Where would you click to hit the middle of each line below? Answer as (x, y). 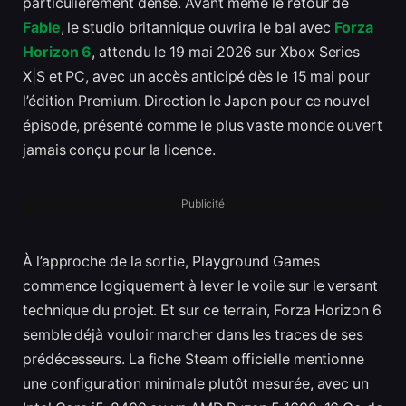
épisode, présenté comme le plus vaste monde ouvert (203, 126)
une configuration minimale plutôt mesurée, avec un (196, 383)
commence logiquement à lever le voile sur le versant (200, 285)
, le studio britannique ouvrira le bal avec (198, 28)
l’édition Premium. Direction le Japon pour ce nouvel (196, 101)
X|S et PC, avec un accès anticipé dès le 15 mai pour (196, 77)
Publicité (203, 203)
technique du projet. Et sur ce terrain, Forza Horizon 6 (202, 310)
